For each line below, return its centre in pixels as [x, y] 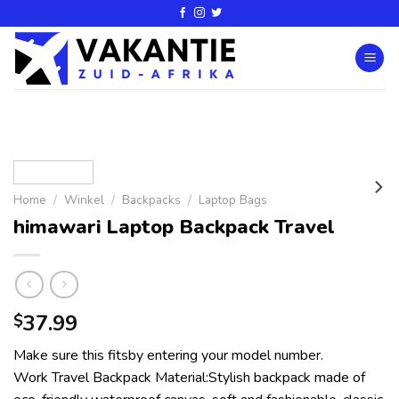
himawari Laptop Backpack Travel [174, 226]
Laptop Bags [233, 200]
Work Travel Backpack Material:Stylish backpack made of [189, 378]
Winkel [85, 200]
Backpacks [152, 200]
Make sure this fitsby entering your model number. [168, 356]
